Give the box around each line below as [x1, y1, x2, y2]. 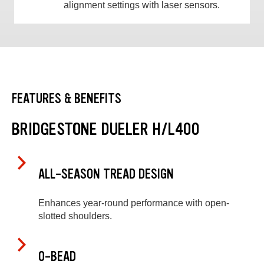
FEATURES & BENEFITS [12, 90, 121, 107]
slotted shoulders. [38, 210, 112, 221]
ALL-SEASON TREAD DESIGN [38, 166, 174, 183]
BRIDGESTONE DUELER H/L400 [12, 117, 200, 140]
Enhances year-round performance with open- [38, 197, 229, 208]
